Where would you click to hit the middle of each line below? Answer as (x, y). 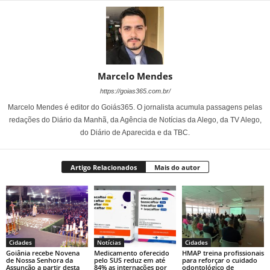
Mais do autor (177, 167)
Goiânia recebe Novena (43, 253)
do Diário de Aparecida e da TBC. (135, 133)
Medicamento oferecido (131, 253)
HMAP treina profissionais (223, 253)
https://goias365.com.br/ (135, 91)
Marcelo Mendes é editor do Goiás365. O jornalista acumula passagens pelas (135, 107)
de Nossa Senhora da (39, 260)
